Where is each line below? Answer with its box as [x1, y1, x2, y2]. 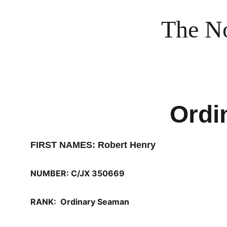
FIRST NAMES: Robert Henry [30, 140, 156, 150]
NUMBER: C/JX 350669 [30, 168, 125, 178]
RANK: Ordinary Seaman [30, 197, 129, 207]
